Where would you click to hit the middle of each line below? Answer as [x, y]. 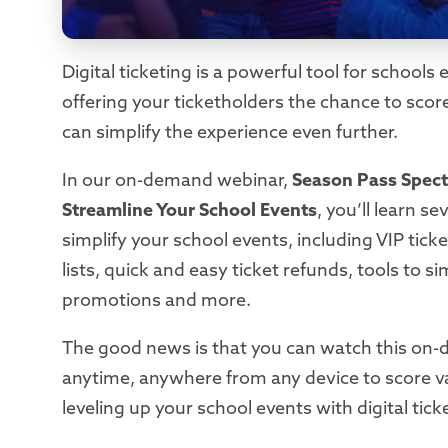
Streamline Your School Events [189, 210]
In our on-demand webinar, [177, 180]
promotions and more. [156, 300]
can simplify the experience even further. [230, 132]
